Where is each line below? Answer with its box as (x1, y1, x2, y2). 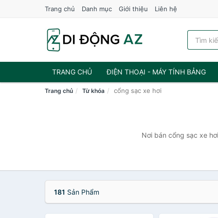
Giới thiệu (119, 5, 148, 13)
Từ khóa (82, 87, 105, 94)
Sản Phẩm (65, 188, 99, 196)
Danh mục (82, 5, 112, 13)
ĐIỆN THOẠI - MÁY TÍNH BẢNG (107, 68, 206, 76)
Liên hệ (155, 5, 177, 13)
